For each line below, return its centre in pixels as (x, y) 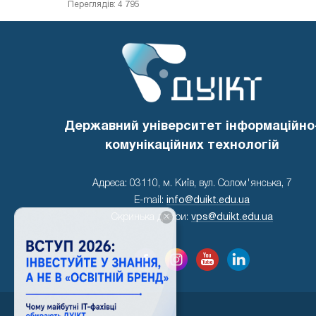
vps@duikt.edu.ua (232, 217)
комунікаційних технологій (192, 145)
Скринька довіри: (151, 217)
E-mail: (150, 200)
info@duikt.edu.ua (208, 200)
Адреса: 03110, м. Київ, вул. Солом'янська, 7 (192, 183)
